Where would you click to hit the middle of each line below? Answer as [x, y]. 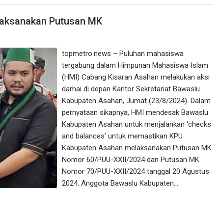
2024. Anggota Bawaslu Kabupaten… [120, 183]
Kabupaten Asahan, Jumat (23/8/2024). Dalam [137, 100]
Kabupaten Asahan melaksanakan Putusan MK [137, 148]
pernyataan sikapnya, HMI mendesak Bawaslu [135, 112]
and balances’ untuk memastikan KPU [123, 136]
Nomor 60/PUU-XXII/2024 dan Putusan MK [131, 159]
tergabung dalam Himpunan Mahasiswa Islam [135, 65]
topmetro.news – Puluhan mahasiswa [123, 53]
